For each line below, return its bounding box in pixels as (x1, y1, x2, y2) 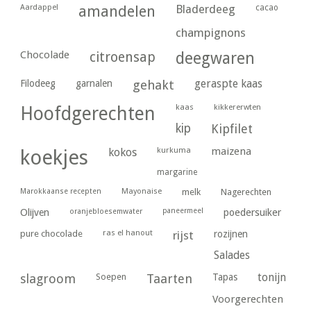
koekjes (20, 145, 89, 169)
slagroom (20, 271, 76, 286)
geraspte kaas (194, 76, 263, 90)
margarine (157, 167, 198, 177)
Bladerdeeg (176, 2, 236, 16)
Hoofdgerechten (20, 102, 156, 124)
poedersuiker (224, 205, 282, 219)
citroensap (90, 49, 156, 65)
